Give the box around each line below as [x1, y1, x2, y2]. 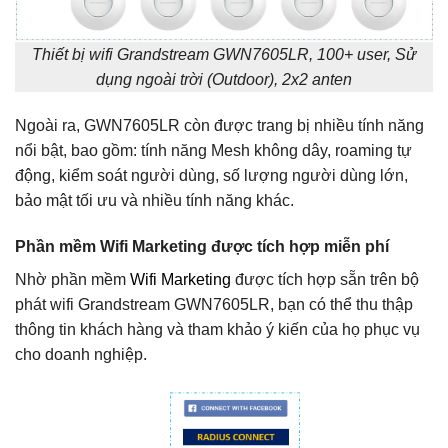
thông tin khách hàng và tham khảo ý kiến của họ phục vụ [15, 320, 420, 338]
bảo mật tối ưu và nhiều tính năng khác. [15, 191, 294, 209]
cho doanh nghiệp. [15, 345, 147, 363]
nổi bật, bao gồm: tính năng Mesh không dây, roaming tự [15, 141, 412, 159]
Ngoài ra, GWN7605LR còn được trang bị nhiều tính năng [15, 116, 424, 134]
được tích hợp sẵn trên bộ [235, 270, 419, 288]
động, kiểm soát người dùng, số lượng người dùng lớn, [15, 166, 408, 184]
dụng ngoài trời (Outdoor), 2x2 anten [96, 70, 352, 88]
